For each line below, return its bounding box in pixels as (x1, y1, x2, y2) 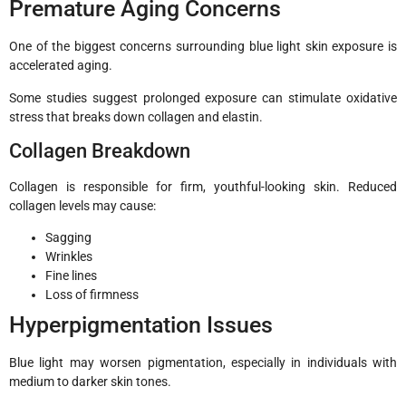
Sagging (45, 230, 92, 246)
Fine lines (45, 268, 97, 284)
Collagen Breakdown (9, 139, 190, 162)
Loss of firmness (45, 287, 139, 303)
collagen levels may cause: (9, 198, 156, 213)
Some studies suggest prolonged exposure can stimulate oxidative (9, 90, 397, 105)
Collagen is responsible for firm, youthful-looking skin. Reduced (9, 179, 397, 194)
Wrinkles (45, 249, 92, 265)
